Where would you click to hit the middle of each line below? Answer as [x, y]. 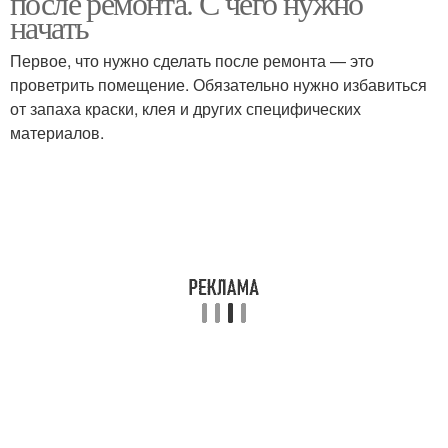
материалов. [57, 132]
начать [49, 26]
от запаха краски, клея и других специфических [185, 108]
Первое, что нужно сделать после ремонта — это [192, 60]
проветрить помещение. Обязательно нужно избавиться [218, 84]
